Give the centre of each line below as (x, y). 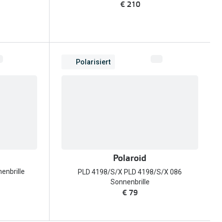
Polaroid (130, 158)
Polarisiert (93, 62)
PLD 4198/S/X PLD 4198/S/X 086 (130, 172)
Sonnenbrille (130, 182)
